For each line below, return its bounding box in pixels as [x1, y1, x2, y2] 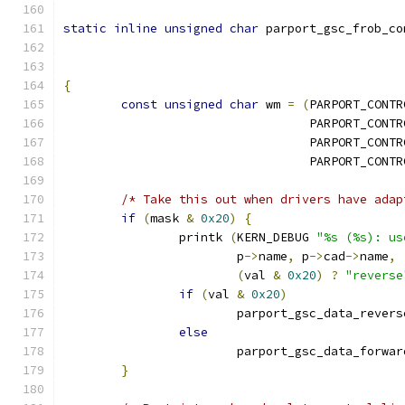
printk [179, 230, 230, 245]
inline [114, 21, 157, 36]
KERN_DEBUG [237, 230, 316, 245]
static [63, 21, 107, 36]
